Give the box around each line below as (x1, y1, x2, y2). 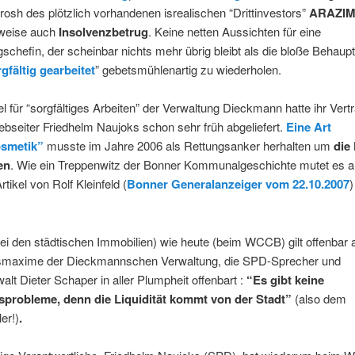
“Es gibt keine (246, 270, 324, 288)
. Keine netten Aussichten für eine (147, 22, 321, 40)
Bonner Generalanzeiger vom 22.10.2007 (126, 175, 349, 193)
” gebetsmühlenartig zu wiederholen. (94, 60, 281, 78)
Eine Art (285, 118, 331, 136)
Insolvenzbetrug (55, 22, 148, 40)
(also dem (294, 289, 346, 307)
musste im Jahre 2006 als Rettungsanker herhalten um (43, 137, 334, 155)
